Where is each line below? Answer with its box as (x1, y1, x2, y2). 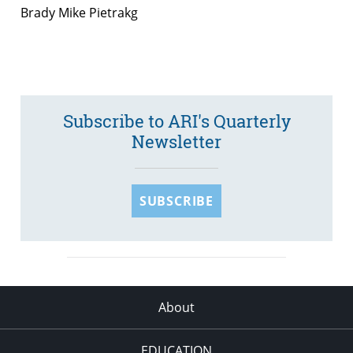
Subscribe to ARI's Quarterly (62, 110, 291, 133)
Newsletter (132, 130, 221, 154)
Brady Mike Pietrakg (20, 4, 138, 22)
